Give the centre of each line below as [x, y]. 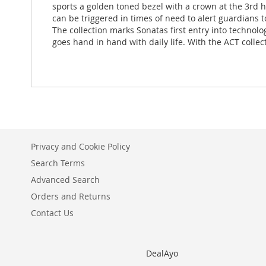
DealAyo [162, 253]
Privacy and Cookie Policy [80, 146]
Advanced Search [65, 180]
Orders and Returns [71, 196]
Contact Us [52, 213]
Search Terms [58, 163]
